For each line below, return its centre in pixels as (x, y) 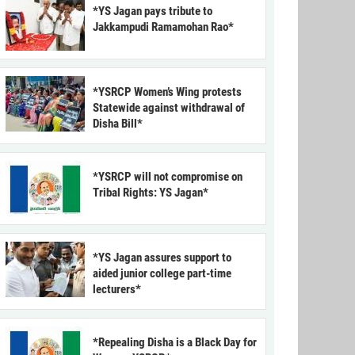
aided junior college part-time (162, 274)
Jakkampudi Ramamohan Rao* (163, 27)
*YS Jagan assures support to (162, 258)
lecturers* (117, 290)
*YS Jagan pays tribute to (153, 11)
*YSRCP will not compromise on (168, 177)
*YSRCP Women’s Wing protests (167, 92)
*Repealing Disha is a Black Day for (175, 343)
